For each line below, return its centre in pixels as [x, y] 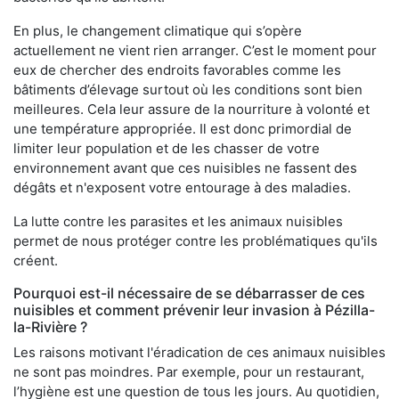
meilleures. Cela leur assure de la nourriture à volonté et [191, 110]
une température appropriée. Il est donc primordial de [183, 129]
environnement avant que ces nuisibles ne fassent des [185, 168]
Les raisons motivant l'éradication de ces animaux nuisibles [199, 353]
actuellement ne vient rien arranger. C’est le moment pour [195, 51]
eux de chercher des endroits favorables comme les [177, 70]
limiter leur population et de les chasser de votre [167, 149]
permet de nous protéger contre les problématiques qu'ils [195, 241]
